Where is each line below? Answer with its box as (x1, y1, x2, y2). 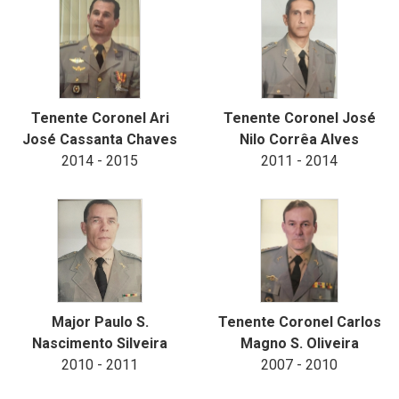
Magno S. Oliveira (240, 335, 359, 352)
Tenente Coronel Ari (30, 110, 169, 126)
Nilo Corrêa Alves (240, 131, 359, 148)
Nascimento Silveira (32, 335, 167, 352)
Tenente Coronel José (223, 110, 376, 126)
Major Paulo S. (51, 313, 149, 330)
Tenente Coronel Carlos (217, 313, 381, 330)
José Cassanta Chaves (22, 131, 177, 148)
